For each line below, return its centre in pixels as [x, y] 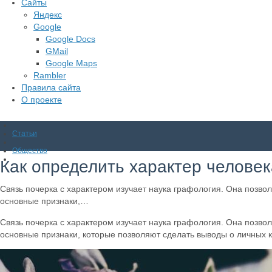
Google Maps [71, 63]
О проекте [42, 100]
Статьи [25, 134]
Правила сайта [51, 87]
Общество [30, 151]
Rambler [50, 75]
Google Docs [70, 39]
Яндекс [48, 15]
